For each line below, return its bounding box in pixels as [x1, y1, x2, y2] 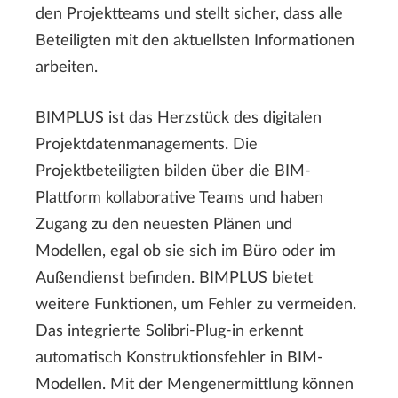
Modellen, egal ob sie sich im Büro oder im [36, 243, 336, 260]
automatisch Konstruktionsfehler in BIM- [36, 350, 323, 367]
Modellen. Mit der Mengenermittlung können [36, 377, 354, 394]
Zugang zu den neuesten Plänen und [36, 217, 292, 234]
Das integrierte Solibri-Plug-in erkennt [36, 323, 303, 340]
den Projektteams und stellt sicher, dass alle [36, 6, 343, 23]
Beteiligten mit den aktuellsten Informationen [36, 33, 354, 50]
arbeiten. [36, 60, 98, 76]
